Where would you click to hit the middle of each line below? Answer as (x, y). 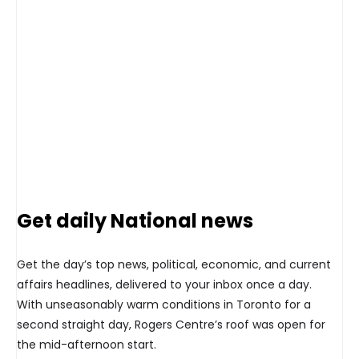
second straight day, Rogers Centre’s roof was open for (171, 325)
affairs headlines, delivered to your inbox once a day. (164, 285)
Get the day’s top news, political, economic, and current (174, 265)
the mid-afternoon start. (87, 345)
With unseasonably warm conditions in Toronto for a (164, 305)
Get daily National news (135, 221)
